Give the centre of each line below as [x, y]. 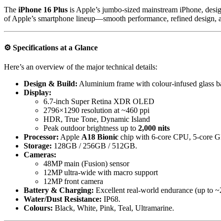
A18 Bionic [100, 137]
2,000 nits [154, 128]
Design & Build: [51, 83]
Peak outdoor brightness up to [91, 128]
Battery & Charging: [59, 190]
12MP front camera [73, 181]
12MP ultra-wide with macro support [101, 172]
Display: [37, 92]
